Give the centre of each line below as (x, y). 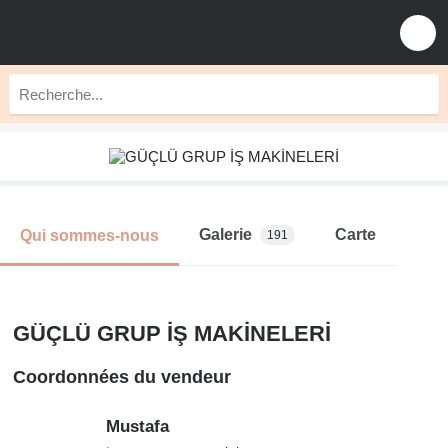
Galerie (225, 234)
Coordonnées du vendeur (122, 377)
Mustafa (137, 426)
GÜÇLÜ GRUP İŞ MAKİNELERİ (172, 333)
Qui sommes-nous (89, 235)
